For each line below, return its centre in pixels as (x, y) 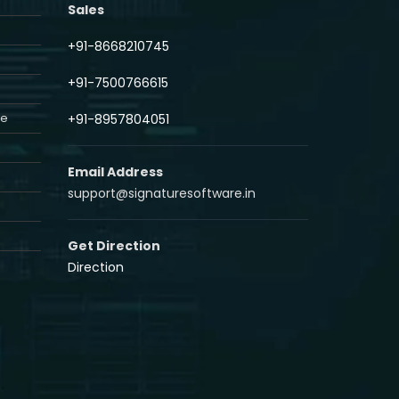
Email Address (115, 171)
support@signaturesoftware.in (162, 193)
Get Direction (114, 245)
